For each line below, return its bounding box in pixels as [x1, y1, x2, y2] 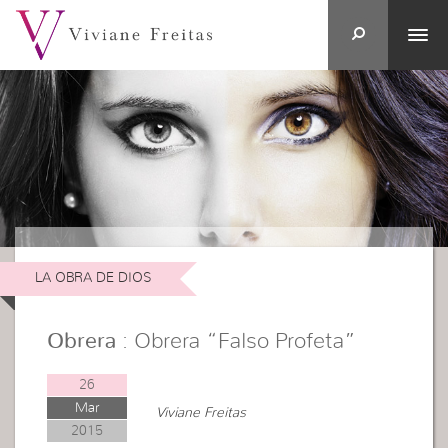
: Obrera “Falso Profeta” [116, 329, 357, 352]
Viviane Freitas [156, 405, 247, 420]
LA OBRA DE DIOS [34, 271, 152, 286]
